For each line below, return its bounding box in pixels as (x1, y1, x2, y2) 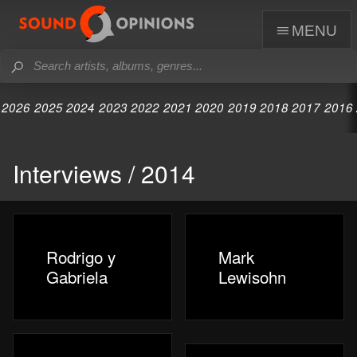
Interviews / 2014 (13, 155, 195, 190)
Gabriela (46, 264, 108, 288)
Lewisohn (218, 264, 287, 288)
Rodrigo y (46, 244, 116, 269)
